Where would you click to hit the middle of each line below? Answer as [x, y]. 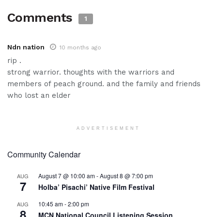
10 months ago [80, 48]
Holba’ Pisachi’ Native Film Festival [96, 187]
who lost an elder [39, 96]
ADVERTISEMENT [108, 129]
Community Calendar [44, 155]
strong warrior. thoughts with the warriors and [91, 72]
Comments [42, 18]
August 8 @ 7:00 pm [126, 176]
